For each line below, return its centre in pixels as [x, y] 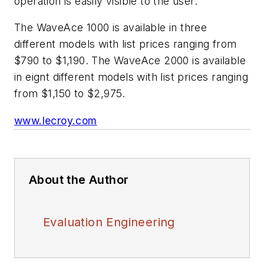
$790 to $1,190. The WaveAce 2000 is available [130, 61]
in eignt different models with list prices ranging [131, 77]
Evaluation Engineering [109, 222]
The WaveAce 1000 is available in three [111, 28]
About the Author [79, 180]
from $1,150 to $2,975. [70, 94]
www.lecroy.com [56, 121]
